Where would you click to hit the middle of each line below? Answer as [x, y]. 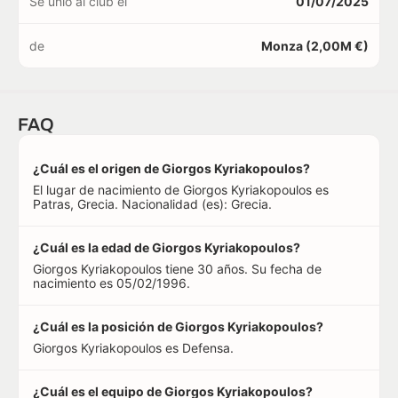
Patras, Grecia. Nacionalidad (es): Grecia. [152, 204]
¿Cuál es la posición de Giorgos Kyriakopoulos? [178, 327]
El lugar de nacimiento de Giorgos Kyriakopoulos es [181, 190]
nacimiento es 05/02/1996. [111, 283]
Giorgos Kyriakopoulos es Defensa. [133, 348]
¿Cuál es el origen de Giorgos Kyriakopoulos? [171, 169]
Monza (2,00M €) [315, 46]
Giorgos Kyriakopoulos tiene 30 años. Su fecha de [177, 269]
